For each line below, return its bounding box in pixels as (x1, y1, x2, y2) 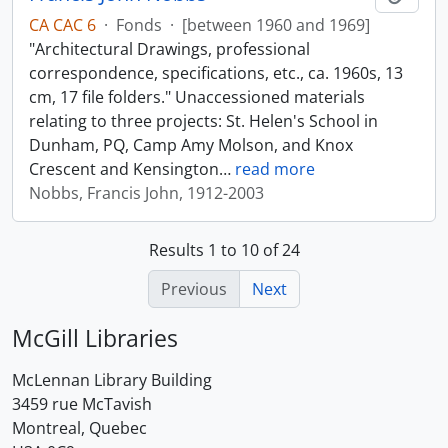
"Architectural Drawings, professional (29, 38, 310, 60)
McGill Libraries (12, 322, 178, 354)
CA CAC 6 (29, 14, 96, 36)
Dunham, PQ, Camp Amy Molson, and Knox (29, 134, 353, 156)
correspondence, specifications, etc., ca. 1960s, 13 (29, 62, 403, 84)
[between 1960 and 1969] (182, 14, 370, 36)
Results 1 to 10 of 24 (148, 239, 300, 261)
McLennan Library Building (12, 369, 212, 391)
